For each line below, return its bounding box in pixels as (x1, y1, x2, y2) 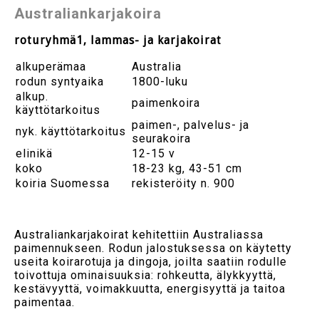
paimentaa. (14, 295, 75, 309)
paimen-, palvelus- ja (132, 117, 249, 132)
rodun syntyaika (16, 74, 104, 88)
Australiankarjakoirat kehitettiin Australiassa (14, 227, 263, 241)
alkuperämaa (16, 59, 86, 73)
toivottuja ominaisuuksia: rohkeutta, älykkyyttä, (14, 268, 276, 282)
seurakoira (132, 131, 191, 145)
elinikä (16, 146, 53, 160)
